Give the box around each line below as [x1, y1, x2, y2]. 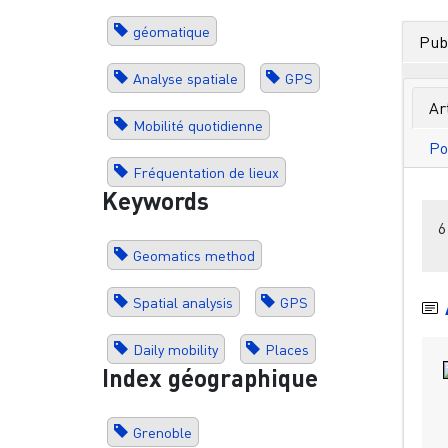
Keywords [102, 185, 209, 215]
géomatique [132, 22, 210, 40]
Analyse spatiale [132, 69, 238, 87]
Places [265, 340, 310, 358]
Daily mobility [132, 340, 218, 358]
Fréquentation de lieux [132, 163, 279, 181]
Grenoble [132, 423, 192, 441]
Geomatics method [132, 246, 255, 264]
